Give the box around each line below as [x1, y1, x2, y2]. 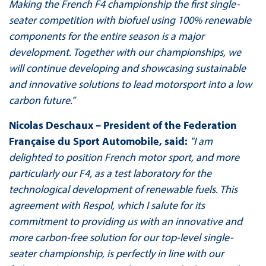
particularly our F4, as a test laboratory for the [8, 166, 211, 180]
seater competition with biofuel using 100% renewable [8, 12, 251, 27]
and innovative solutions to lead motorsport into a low [8, 77, 252, 91]
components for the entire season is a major [8, 28, 204, 43]
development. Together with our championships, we [8, 45, 241, 59]
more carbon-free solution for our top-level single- [8, 230, 233, 244]
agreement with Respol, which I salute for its [8, 198, 205, 212]
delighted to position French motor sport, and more [8, 150, 239, 164]
